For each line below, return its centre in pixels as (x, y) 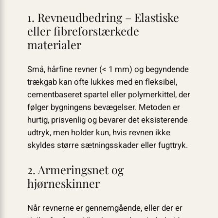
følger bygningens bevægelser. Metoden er (103, 107)
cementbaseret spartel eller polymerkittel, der (109, 94)
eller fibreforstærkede (83, 31)
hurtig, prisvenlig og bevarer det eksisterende (107, 120)
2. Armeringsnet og (75, 170)
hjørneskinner (63, 183)
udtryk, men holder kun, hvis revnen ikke (99, 132)
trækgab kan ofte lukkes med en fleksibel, (102, 82)
